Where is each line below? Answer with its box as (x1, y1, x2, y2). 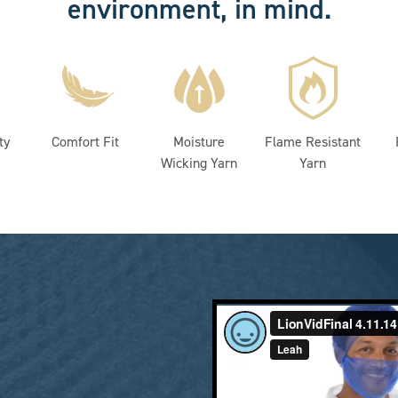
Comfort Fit (52, 132, 119, 151)
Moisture (173, 132, 225, 151)
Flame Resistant (265, 132, 361, 151)
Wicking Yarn (161, 154, 237, 172)
